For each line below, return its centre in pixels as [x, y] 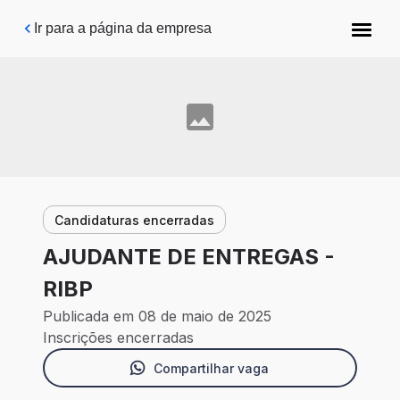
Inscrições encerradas [118, 338]
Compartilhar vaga [211, 368]
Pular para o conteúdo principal [127, 22]
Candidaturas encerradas [134, 220]
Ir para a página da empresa [123, 28]
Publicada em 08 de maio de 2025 [157, 317]
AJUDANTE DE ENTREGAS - [189, 257]
